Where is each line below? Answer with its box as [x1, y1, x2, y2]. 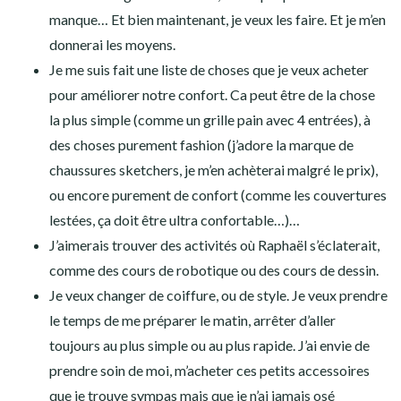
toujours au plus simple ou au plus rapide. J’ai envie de [49, 337, 370, 354]
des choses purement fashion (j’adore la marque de [49, 136, 354, 154]
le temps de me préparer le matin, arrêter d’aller [49, 311, 336, 329]
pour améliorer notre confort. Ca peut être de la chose [49, 86, 375, 104]
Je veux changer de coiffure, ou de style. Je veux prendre [49, 286, 388, 304]
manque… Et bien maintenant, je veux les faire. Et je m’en [49, 11, 386, 29]
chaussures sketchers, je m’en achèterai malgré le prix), [49, 161, 378, 179]
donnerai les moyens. [49, 36, 175, 54]
